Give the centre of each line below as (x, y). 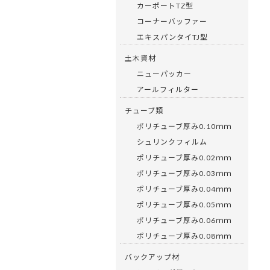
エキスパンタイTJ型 (172, 37)
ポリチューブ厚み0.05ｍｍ (184, 204)
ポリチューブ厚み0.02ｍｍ (184, 157)
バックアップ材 (152, 257)
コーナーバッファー (172, 21)
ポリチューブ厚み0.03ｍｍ (184, 173)
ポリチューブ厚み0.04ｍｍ (184, 189)
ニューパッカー (164, 74)
